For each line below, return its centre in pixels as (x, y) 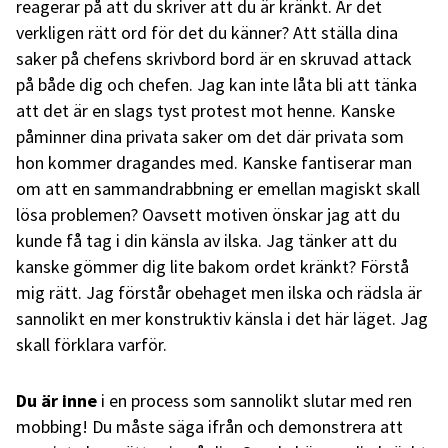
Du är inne (56, 400)
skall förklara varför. (91, 344)
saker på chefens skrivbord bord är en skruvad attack (214, 58)
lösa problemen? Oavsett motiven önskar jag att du (208, 214)
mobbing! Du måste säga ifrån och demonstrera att (209, 426)
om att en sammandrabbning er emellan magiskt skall (218, 188)
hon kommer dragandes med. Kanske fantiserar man (214, 162)
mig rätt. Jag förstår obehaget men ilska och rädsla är (219, 292)
